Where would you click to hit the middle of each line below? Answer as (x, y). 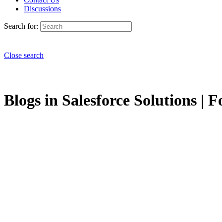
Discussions (42, 9)
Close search (24, 55)
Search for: (21, 26)
